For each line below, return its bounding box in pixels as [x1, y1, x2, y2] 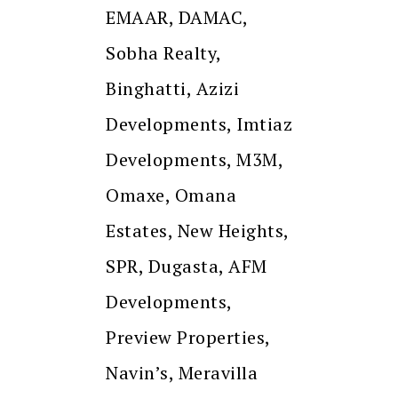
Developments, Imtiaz [106, 111, 292, 136]
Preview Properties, [106, 324, 270, 349]
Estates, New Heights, [106, 218, 289, 243]
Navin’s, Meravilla [106, 360, 258, 385]
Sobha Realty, [106, 40, 221, 65]
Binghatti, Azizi [106, 76, 239, 100]
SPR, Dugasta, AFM [106, 253, 267, 278]
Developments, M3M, [106, 147, 283, 171]
